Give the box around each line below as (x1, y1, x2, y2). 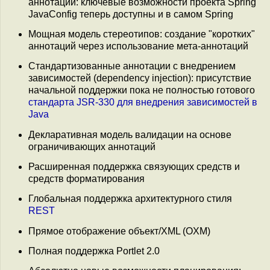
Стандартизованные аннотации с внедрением (28, 61, 236, 72)
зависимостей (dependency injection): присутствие (28, 73, 251, 84)
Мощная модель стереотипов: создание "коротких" (28, 28, 255, 39)
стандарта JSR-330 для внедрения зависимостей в (28, 97, 257, 108)
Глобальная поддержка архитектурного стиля (28, 193, 232, 204)
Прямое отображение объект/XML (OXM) (28, 225, 210, 236)
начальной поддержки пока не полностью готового (28, 85, 255, 96)
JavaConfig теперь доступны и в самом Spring (28, 8, 233, 19)
